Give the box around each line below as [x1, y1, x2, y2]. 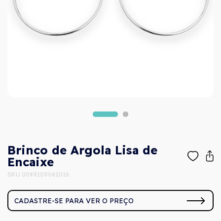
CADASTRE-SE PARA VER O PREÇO [14, 196, 134, 205]
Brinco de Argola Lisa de [7, 143, 157, 158]
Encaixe [7, 154, 54, 170]
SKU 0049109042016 [7, 171, 70, 179]
